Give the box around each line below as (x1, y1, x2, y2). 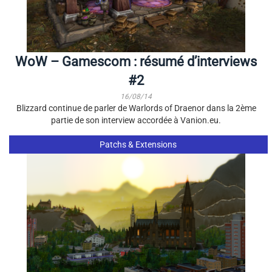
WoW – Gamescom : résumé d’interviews (15, 54, 257, 69)
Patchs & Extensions (100, 140, 177, 149)
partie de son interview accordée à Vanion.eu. (51, 115, 221, 125)
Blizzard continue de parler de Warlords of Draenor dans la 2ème (16, 103, 256, 113)
